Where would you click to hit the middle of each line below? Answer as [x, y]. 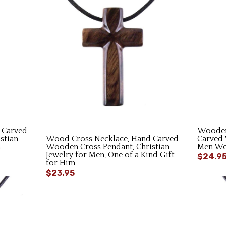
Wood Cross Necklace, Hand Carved [112, 138]
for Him [61, 163]
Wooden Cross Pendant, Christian [108, 147]
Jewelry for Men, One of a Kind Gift [110, 155]
